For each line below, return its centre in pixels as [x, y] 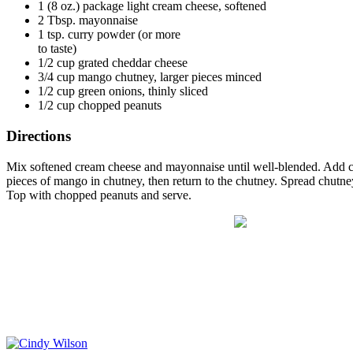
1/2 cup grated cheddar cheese [113, 63]
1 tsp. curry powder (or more [109, 35]
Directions [39, 136]
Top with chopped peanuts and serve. [99, 195]
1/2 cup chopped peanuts [100, 106]
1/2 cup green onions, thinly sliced [123, 91]
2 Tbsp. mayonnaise [88, 20]
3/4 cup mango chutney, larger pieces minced [150, 77]
